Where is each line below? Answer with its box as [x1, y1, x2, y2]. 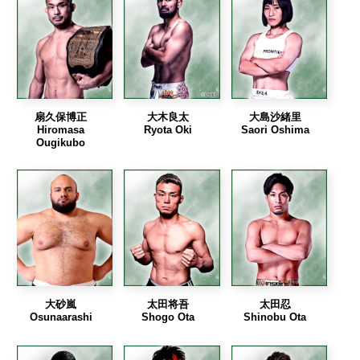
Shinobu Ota [243, 311, 307, 324]
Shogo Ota [141, 311, 194, 324]
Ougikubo [36, 137, 86, 149]
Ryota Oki [143, 124, 192, 137]
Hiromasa [37, 124, 85, 137]
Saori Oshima [240, 124, 309, 137]
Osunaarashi [29, 311, 92, 324]
